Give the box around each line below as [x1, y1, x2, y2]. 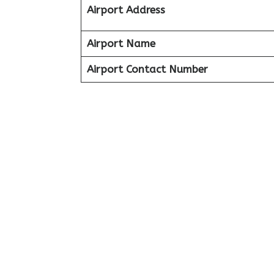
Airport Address [86, 3, 165, 16]
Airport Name [86, 37, 155, 50]
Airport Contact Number [86, 62, 208, 75]
